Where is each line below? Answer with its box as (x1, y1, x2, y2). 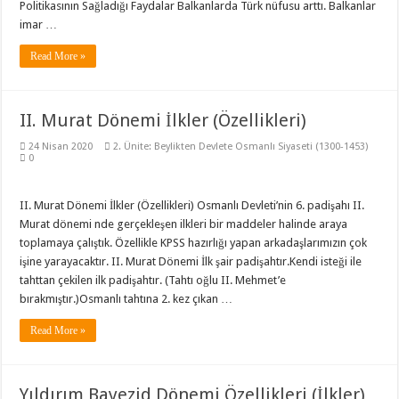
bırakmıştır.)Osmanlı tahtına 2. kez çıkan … (20, 292, 233, 305)
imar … (20, 18, 58, 31)
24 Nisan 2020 (28, 141, 94, 152)
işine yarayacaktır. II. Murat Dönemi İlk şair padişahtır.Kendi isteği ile (20, 255, 362, 268)
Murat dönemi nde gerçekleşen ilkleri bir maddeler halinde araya (20, 217, 348, 231)
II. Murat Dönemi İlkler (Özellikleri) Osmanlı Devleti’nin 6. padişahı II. (20, 199, 365, 212)
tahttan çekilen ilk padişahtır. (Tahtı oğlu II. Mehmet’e (20, 273, 287, 287)
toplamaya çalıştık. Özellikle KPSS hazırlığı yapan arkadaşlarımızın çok (20, 236, 368, 249)
